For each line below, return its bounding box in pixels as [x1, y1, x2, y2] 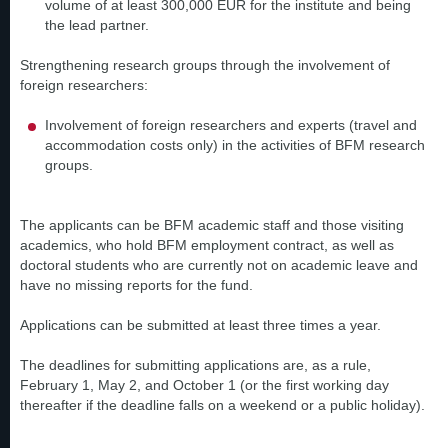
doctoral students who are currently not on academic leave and [20, 257, 418, 273]
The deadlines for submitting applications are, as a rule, [20, 357, 371, 373]
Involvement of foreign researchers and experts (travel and [45, 117, 417, 133]
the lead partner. [45, 17, 149, 33]
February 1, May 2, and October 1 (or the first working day [20, 377, 389, 393]
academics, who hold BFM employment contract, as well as [20, 237, 394, 253]
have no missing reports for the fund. [20, 277, 253, 293]
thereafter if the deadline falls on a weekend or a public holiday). [20, 397, 425, 413]
